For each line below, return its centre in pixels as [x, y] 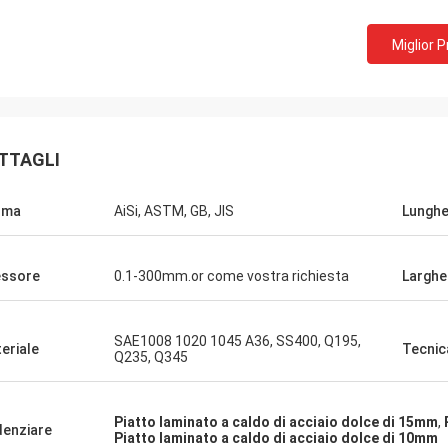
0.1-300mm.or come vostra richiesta [231, 276]
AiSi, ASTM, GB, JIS [174, 211]
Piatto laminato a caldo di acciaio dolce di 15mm [276, 422]
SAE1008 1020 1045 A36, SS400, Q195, [237, 341]
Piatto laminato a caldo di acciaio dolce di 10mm [276, 438]
